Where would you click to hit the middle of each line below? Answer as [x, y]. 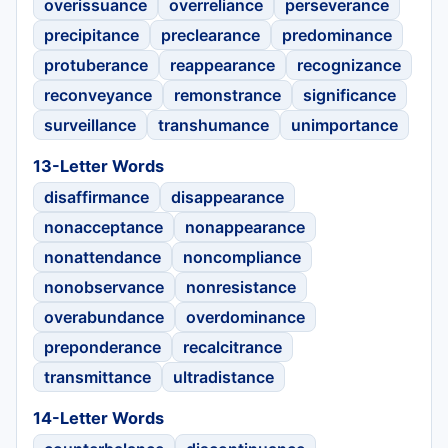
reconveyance [98, 94]
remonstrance [227, 94]
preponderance [102, 346]
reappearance [222, 64]
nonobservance [104, 286]
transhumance [213, 124]
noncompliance [242, 256]
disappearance [227, 196]
